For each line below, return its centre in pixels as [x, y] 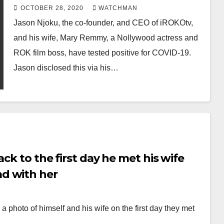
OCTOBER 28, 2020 [53, 8]
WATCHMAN [118, 8]
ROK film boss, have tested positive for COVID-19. [102, 53]
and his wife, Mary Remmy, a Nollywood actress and [105, 38]
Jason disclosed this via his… [66, 68]
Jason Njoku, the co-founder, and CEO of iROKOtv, [103, 23]
